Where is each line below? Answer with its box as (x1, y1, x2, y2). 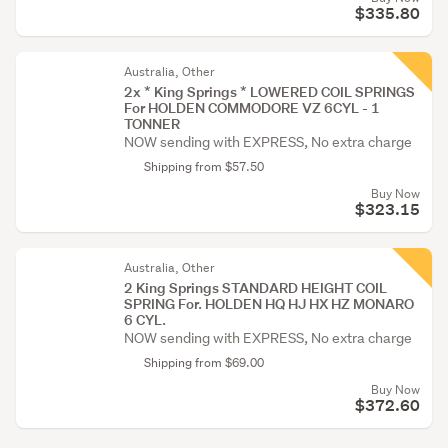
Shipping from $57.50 (144, 158, 264, 175)
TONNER (124, 114, 180, 133)
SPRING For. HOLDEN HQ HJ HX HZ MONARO (124, 294, 414, 313)
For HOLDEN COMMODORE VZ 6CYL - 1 (124, 98, 380, 117)
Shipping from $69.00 (144, 354, 264, 371)
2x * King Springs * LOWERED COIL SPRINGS (124, 82, 415, 101)
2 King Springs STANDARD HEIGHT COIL (124, 278, 387, 297)
